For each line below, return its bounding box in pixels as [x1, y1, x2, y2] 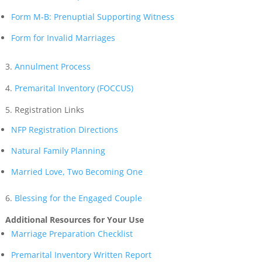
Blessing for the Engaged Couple [14, 192, 142, 204]
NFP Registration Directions [11, 124, 118, 135]
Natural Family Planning [11, 145, 105, 156]
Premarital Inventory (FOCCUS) [14, 82, 133, 94]
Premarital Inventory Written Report [11, 249, 151, 260]
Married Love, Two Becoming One [11, 166, 143, 177]
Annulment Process [14, 61, 91, 72]
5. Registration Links [5, 104, 84, 115]
